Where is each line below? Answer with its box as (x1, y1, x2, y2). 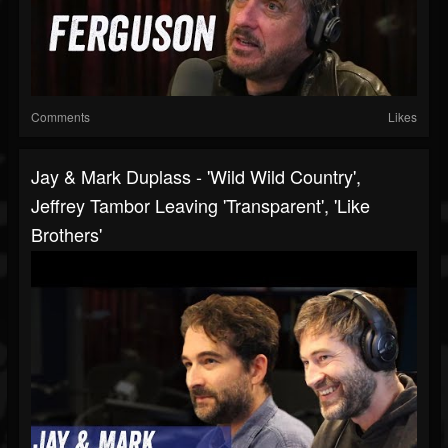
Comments (31, 108, 90, 126)
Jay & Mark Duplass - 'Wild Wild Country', (31, 163, 361, 190)
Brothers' (31, 221, 102, 248)
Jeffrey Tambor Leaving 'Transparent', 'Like (31, 192, 370, 219)
